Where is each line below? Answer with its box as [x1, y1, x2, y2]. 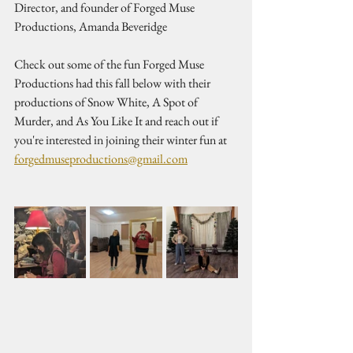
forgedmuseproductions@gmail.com [14, 150, 188, 167]
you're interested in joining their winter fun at [14, 132, 229, 148]
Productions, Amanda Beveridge [14, 18, 169, 35]
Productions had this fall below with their [14, 75, 213, 91]
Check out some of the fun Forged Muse [14, 56, 206, 72]
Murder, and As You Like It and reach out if [14, 113, 221, 129]
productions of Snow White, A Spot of [14, 94, 200, 110]
